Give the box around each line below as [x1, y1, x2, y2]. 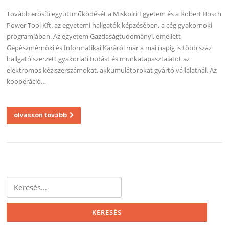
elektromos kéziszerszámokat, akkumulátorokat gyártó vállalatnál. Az [7, 65, 217, 75]
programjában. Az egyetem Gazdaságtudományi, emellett [7, 32, 181, 41]
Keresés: [7, 177, 32, 187]
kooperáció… [7, 77, 47, 86]
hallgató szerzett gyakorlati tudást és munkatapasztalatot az [7, 54, 190, 64]
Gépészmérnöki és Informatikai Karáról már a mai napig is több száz [7, 43, 212, 53]
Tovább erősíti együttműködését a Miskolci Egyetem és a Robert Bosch [7, 9, 222, 19]
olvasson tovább [14, 111, 67, 119]
